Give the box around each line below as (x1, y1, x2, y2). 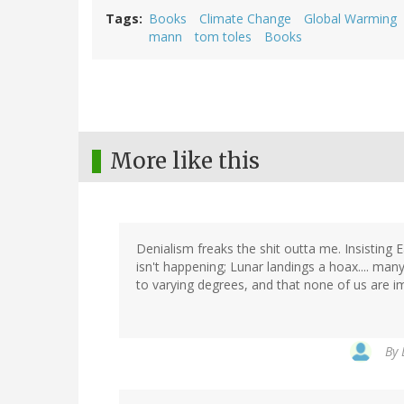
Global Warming (304, 10, 397, 28)
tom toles (195, 28, 252, 46)
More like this (110, 147, 260, 176)
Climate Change (199, 10, 291, 28)
